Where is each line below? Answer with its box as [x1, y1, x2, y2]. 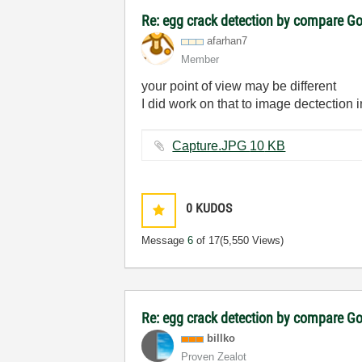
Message [141, 234, 188, 246]
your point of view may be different [141, 79, 337, 93]
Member [181, 53, 220, 65]
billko [207, 332, 236, 344]
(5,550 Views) [220, 234, 284, 246]
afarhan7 [207, 35, 248, 47]
